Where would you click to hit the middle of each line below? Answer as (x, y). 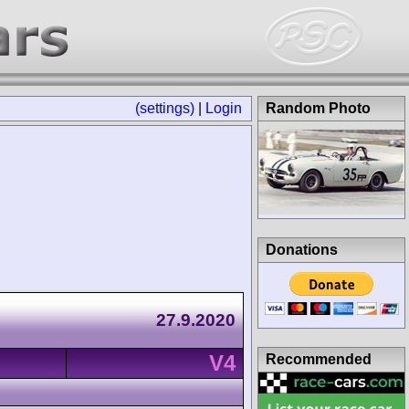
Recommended (319, 359)
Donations (302, 249)
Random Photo (318, 108)
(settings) (165, 108)
